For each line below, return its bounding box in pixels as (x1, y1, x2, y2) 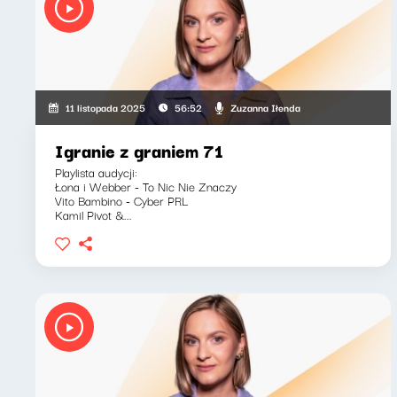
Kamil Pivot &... (55, 205, 132, 224)
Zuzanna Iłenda (230, 98, 300, 115)
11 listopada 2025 (66, 99, 146, 115)
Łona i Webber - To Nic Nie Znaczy (55, 176, 237, 196)
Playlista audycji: (55, 162, 137, 182)
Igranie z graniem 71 (55, 136, 223, 164)
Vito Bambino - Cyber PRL (55, 191, 188, 210)
